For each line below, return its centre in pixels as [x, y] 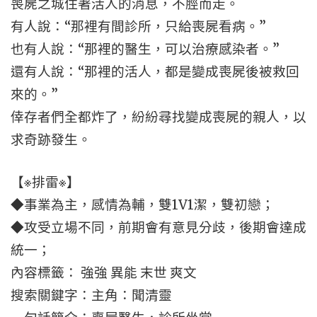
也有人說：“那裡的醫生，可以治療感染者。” [145, 49]
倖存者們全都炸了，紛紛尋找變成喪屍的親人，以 [158, 117]
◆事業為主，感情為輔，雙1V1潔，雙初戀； [143, 205]
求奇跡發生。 [51, 140]
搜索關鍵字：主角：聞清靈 [91, 295]
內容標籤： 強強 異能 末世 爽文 [104, 273]
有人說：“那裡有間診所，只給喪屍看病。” [138, 27]
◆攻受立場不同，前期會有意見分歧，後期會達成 [158, 227]
